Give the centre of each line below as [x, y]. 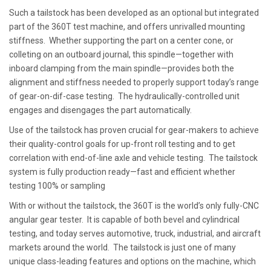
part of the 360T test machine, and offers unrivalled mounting [127, 26]
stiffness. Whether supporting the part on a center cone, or [121, 40]
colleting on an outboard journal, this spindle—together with [121, 54]
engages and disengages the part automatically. [101, 110]
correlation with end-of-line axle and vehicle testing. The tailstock [133, 158]
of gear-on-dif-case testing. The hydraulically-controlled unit [124, 96]
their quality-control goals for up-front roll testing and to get [122, 144]
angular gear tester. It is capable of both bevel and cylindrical [124, 219]
